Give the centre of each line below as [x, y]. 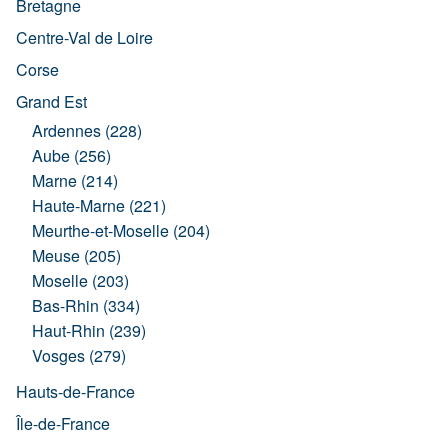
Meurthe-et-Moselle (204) [121, 231]
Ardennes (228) [87, 131]
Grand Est [51, 102]
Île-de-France [63, 424]
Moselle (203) [80, 281]
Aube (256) [71, 156]
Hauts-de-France [75, 392]
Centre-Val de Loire [84, 38]
